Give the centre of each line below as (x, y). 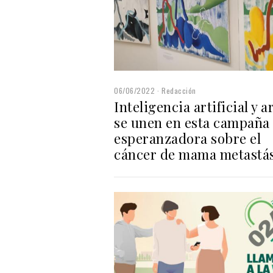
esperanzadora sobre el (187, 138)
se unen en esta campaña (192, 122)
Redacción (179, 90)
